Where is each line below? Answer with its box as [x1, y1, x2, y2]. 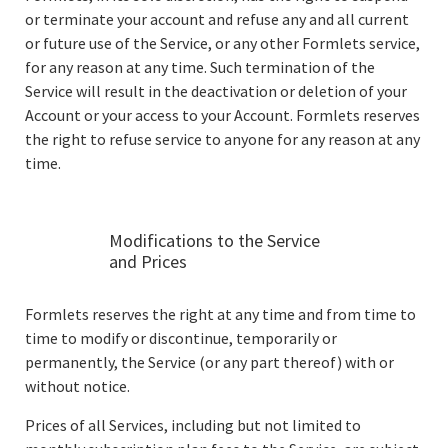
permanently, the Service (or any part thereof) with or [25, 352, 394, 372]
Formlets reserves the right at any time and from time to [25, 304, 416, 324]
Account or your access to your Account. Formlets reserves [25, 105, 420, 125]
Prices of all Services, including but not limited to [25, 415, 361, 435]
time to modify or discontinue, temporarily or [25, 328, 337, 348]
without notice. [25, 376, 130, 396]
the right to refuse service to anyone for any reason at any [25, 129, 420, 149]
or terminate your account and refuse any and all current [25, 9, 409, 29]
